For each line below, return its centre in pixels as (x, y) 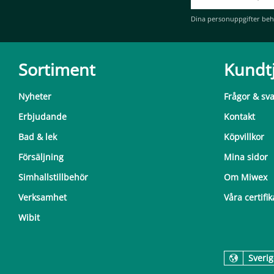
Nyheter (35, 96)
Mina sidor (246, 157)
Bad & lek (38, 136)
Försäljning (41, 157)
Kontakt (239, 116)
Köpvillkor (244, 136)
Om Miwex (246, 177)
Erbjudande (43, 116)
